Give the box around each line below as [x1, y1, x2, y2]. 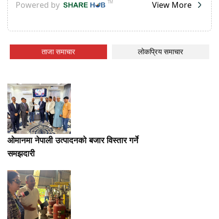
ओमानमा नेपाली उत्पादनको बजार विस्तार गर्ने [7, 135, 138, 145]
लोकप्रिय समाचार [138, 47, 183, 56]
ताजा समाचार [42, 47, 75, 56]
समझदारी [7, 149, 35, 158]
